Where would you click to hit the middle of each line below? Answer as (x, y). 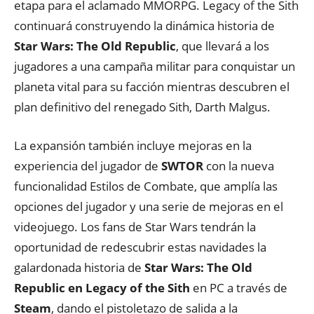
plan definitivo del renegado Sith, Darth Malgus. (142, 107)
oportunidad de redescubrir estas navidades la (140, 247)
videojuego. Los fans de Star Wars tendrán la (135, 227)
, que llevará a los (223, 46)
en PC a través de (239, 288)
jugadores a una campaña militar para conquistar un (155, 66)
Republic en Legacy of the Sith (102, 288)
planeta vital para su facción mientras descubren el (152, 87)
